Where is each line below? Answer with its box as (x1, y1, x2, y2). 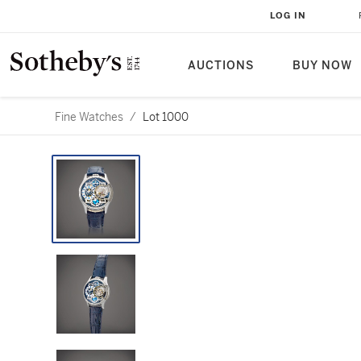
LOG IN (270, 10, 306, 21)
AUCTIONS (188, 59, 254, 73)
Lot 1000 (143, 110, 189, 124)
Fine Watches (55, 110, 123, 124)
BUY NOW (293, 59, 352, 73)
